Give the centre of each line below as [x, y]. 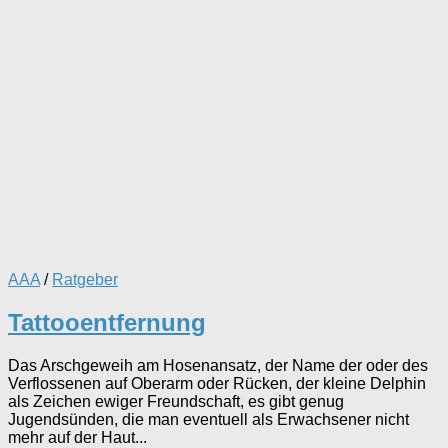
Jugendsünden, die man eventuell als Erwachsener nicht [208, 419]
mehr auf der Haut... [77, 437]
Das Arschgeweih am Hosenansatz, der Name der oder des [218, 365]
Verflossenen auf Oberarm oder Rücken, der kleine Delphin [217, 383]
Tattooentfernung [107, 322]
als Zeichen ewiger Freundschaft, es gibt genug [176, 401]
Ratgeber [85, 279]
